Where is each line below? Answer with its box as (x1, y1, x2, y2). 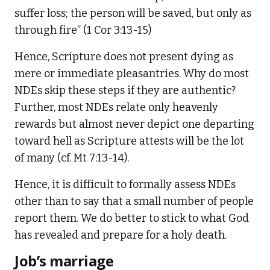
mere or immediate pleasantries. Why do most (14, 66, 249, 80)
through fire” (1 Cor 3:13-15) (14, 23, 151, 37)
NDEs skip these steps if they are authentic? (14, 83, 236, 97)
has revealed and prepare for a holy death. (14, 228, 227, 242)
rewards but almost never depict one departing (14, 117, 254, 131)
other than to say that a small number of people (14, 194, 254, 208)
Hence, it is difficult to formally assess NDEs (14, 177, 236, 191)
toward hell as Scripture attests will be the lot (14, 134, 244, 148)
